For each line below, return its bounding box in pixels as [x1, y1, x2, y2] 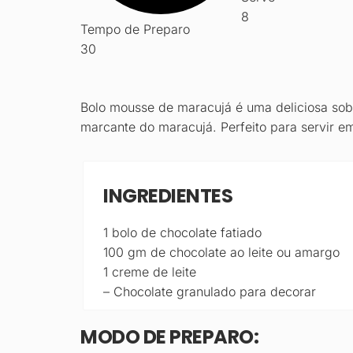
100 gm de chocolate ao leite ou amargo [103, 244, 340, 261]
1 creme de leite [103, 264, 196, 281]
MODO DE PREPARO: [80, 324, 258, 351]
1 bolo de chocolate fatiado [103, 225, 262, 241]
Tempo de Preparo [80, 20, 190, 37]
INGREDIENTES [103, 183, 232, 210]
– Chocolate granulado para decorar [103, 284, 316, 300]
